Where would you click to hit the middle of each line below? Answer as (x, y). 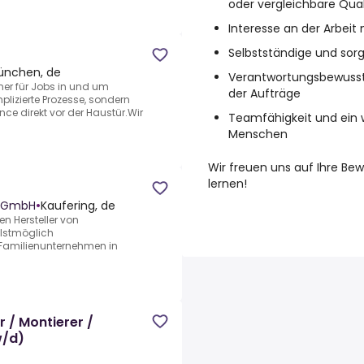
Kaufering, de (78, 206)
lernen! (227, 184)
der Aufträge (264, 93)
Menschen (258, 134)
